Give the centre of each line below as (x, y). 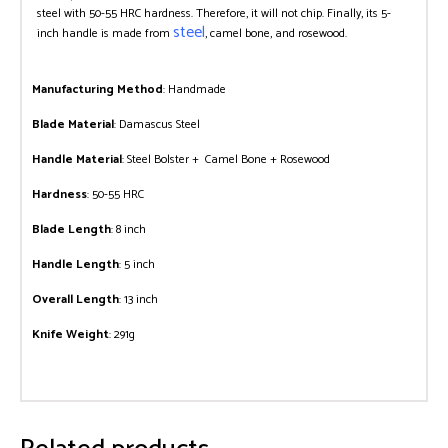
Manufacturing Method (97, 89)
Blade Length (71, 229)
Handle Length (75, 264)
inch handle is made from (105, 33)
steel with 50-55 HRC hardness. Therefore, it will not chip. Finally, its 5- (214, 13)
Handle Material (77, 159)
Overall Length (75, 299)
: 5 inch (137, 264)
